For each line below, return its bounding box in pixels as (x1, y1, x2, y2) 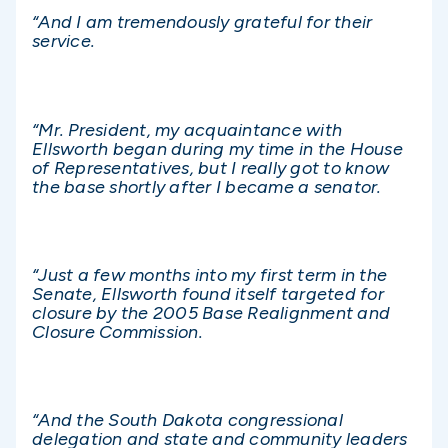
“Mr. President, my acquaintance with (32, 118, 342, 141)
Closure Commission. (32, 320, 203, 343)
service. (32, 30, 95, 53)
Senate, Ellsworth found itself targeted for (32, 282, 384, 305)
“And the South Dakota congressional (32, 409, 343, 432)
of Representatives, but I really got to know (32, 156, 389, 179)
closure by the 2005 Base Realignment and (32, 301, 390, 324)
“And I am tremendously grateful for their (32, 11, 373, 34)
